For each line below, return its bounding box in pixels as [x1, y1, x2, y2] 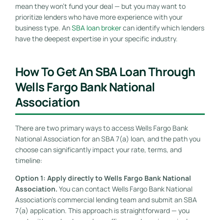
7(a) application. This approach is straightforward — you [15, 205, 190, 215]
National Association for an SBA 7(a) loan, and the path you [15, 134, 200, 143]
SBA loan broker [71, 23, 121, 32]
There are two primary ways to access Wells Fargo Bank [15, 123, 188, 133]
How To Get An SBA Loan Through [15, 63, 195, 80]
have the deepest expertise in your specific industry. [15, 33, 178, 43]
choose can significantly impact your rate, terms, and [15, 144, 182, 154]
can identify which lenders [121, 23, 204, 32]
